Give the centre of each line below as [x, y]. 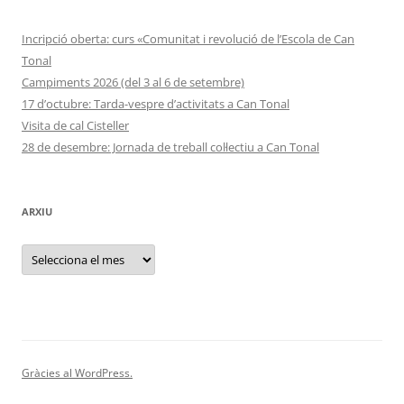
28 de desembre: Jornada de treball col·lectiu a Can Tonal [170, 147]
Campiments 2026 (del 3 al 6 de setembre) [133, 83]
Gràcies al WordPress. [77, 373]
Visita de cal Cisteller [75, 126]
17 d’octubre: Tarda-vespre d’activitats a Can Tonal [156, 104]
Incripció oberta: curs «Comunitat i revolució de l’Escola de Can [188, 39]
